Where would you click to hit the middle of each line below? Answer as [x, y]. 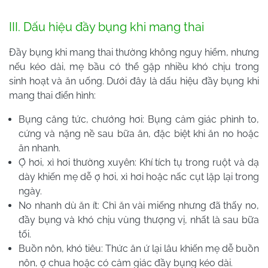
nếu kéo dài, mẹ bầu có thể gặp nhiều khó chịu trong [134, 66]
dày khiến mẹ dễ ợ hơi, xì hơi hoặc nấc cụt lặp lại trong [139, 176]
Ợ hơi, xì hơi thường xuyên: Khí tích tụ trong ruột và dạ [139, 162]
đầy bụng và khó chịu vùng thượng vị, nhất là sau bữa [139, 220]
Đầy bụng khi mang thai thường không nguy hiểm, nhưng [134, 52]
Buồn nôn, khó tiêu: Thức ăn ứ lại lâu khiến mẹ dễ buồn [139, 248]
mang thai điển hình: [52, 95]
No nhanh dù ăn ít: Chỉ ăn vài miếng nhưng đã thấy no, [139, 205]
